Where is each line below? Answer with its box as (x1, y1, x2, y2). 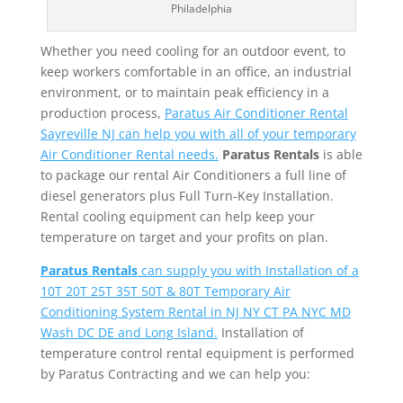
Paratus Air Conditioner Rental (164, 103, 348, 121)
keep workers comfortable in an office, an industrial (40, 62, 352, 80)
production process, (40, 103, 165, 121)
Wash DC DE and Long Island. (40, 323, 218, 341)
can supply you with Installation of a (137, 261, 359, 279)
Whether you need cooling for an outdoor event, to (40, 41, 345, 59)
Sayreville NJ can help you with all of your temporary (40, 124, 356, 142)
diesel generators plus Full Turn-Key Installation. (40, 186, 334, 204)
